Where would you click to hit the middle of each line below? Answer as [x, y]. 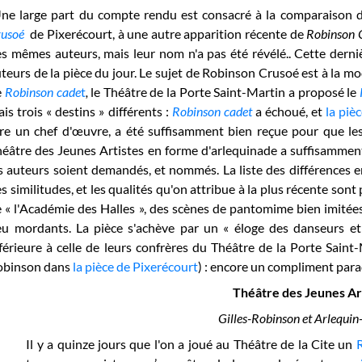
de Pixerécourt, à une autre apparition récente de [167, 34]
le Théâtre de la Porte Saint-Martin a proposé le [224, 92]
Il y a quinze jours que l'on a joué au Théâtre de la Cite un [191, 344]
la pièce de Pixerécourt [136, 266]
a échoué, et [290, 111]
